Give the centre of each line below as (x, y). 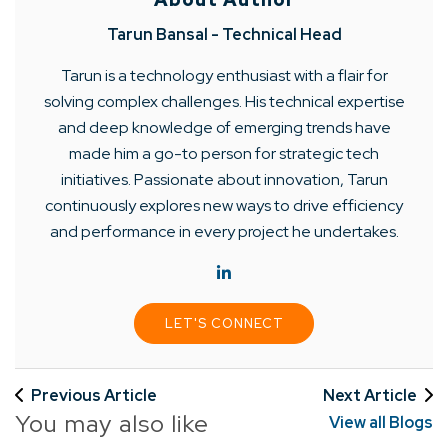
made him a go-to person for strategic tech (224, 153)
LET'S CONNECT (224, 323)
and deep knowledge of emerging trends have (224, 127)
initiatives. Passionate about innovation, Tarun (224, 179)
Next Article (370, 395)
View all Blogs (381, 423)
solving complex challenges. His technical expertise (224, 101)
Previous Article (94, 395)
